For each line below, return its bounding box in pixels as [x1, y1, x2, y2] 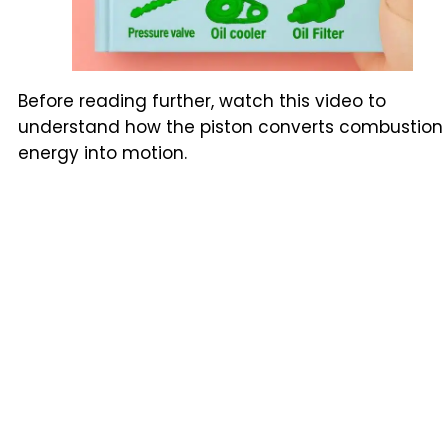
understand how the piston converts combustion [18, 114, 443, 139]
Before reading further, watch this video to [18, 88, 386, 113]
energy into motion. [18, 140, 187, 165]
